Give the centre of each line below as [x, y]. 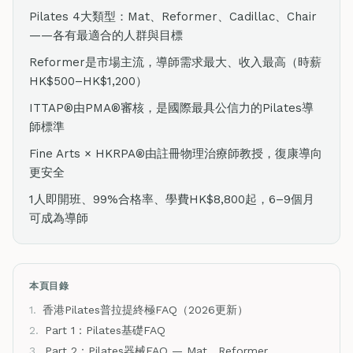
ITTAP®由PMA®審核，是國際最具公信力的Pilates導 [171, 108]
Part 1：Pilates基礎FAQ [105, 330]
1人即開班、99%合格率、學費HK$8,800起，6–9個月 [172, 199]
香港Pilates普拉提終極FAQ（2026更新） [145, 310]
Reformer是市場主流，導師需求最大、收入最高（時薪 [175, 62]
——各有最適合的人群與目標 [106, 35]
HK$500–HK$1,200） [88, 81]
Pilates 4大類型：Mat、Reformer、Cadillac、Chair [173, 17]
